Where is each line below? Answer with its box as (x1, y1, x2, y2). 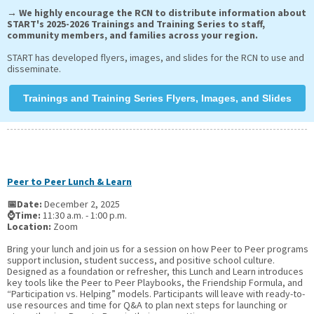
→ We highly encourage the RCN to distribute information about (7, 6, 306, 19)
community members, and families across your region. (7, 29, 260, 41)
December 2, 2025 (44, 198, 120, 210)
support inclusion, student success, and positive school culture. (7, 254, 275, 266)
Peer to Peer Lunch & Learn (7, 175, 132, 188)
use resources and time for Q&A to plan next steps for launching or (7, 299, 287, 311)
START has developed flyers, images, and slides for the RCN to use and (7, 51, 304, 64)
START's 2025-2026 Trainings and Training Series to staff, (7, 18, 265, 30)
